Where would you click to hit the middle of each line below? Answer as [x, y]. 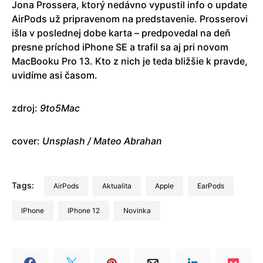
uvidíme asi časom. [55, 75]
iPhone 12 [85, 210]
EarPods [213, 186]
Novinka [140, 210]
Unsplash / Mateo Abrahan [102, 141]
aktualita [119, 186]
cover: [27, 141]
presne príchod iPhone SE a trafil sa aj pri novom [120, 47]
